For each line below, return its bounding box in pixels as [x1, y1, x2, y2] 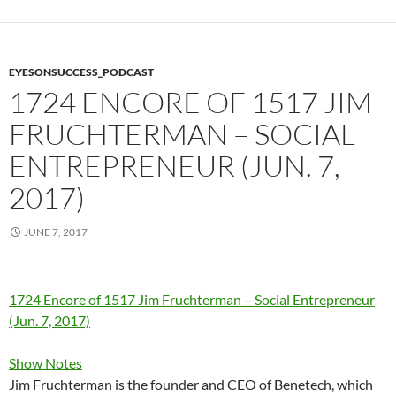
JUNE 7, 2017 [24, 225, 88, 239]
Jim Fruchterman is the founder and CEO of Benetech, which [9, 376, 373, 392]
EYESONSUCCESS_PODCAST [9, 65, 154, 79]
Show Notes [9, 354, 82, 371]
